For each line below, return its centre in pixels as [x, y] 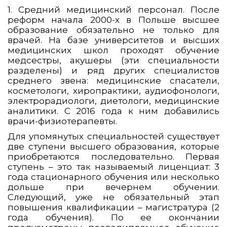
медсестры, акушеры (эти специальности [113, 61]
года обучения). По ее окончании [113, 218]
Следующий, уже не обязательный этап [113, 197]
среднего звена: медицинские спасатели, [113, 81]
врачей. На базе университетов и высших [113, 40]
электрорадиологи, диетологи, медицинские [113, 101]
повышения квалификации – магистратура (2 [113, 207]
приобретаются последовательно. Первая [113, 157]
